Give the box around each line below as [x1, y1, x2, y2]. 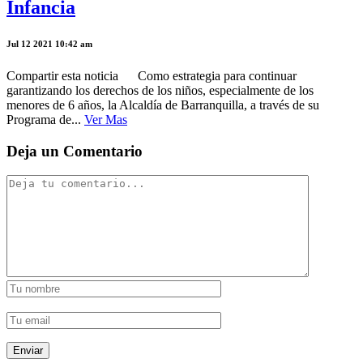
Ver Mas [84, 112, 127, 126]
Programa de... [6, 112, 84, 126]
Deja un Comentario [6, 142, 143, 160]
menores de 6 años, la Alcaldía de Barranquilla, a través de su [6, 97, 319, 112]
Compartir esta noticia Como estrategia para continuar [6, 68, 297, 83]
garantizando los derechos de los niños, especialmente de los [6, 83, 314, 97]
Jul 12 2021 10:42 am [6, 38, 92, 49]
